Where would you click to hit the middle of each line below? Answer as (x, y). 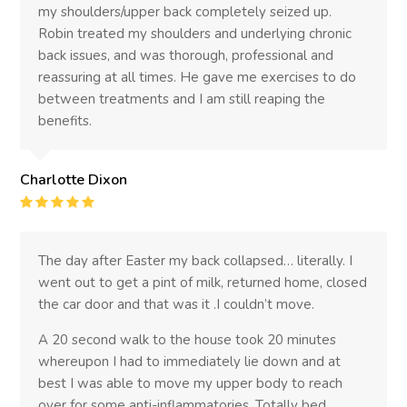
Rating (118, 202)
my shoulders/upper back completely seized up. (185, 11)
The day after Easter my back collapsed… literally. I (196, 260)
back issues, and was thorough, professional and (186, 55)
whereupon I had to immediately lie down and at (190, 361)
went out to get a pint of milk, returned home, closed (203, 282)
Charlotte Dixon (74, 179)
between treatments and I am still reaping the (182, 99)
